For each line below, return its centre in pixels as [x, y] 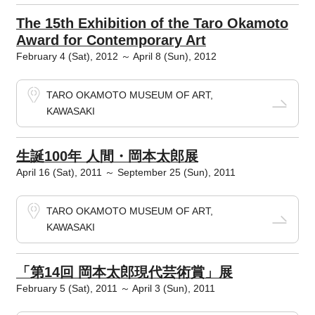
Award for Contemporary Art [111, 40]
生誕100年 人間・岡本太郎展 [107, 156]
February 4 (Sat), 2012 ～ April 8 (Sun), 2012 [116, 56]
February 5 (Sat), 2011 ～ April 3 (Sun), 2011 [115, 288]
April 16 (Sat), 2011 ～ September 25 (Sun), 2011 [126, 172]
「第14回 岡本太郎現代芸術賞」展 [124, 272]
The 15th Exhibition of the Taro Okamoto [152, 23]
